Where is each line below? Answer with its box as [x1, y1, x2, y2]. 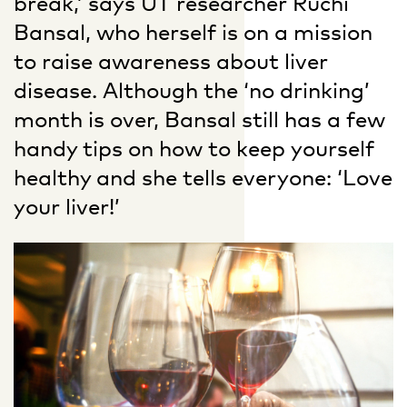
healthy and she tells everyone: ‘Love [14, 164, 392, 191]
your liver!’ [14, 193, 120, 220]
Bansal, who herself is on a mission [14, 18, 372, 45]
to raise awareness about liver [14, 47, 328, 74]
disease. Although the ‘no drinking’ [14, 76, 370, 104]
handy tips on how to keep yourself [14, 134, 374, 162]
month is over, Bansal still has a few [14, 105, 385, 133]
